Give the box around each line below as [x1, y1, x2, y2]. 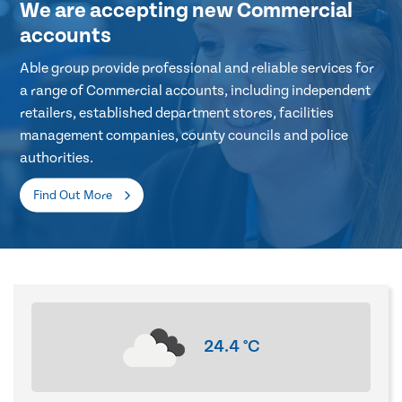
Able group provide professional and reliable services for [20, 59, 375, 76]
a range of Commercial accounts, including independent [20, 82, 371, 99]
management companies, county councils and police [20, 127, 349, 144]
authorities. [20, 149, 94, 166]
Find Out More [33, 188, 116, 203]
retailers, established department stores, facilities [20, 104, 335, 121]
